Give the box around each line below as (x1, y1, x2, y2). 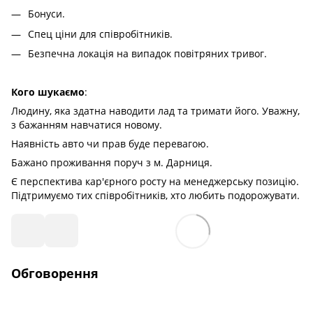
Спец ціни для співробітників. (28, 27, 173, 41)
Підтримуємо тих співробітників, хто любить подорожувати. (11, 189, 300, 203)
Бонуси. (28, 7, 65, 21)
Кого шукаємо (11, 85, 85, 99)
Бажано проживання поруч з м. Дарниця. (11, 156, 212, 170)
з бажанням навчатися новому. (11, 118, 162, 132)
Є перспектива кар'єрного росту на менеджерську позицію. (11, 175, 299, 189)
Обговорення (11, 265, 99, 282)
